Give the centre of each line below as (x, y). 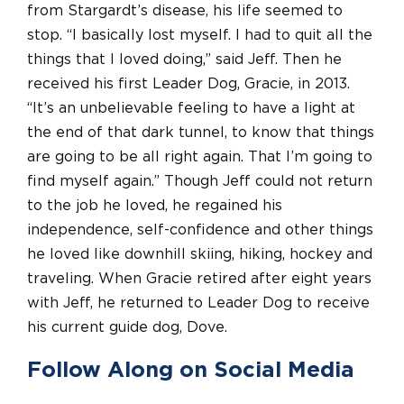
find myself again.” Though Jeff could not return (200, 181)
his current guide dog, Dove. (127, 327)
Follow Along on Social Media (191, 370)
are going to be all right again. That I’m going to (200, 156)
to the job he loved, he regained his (155, 205)
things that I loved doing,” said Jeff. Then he (184, 59)
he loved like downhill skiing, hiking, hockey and (200, 254)
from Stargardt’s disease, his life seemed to (185, 10)
